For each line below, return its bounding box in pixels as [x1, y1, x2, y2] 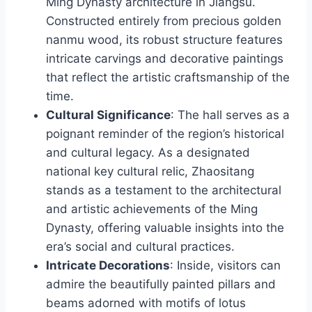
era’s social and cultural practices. [46, 240, 235, 254]
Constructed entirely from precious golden [46, 14, 281, 29]
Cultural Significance [46, 108, 171, 123]
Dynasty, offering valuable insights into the [46, 221, 284, 235]
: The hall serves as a [171, 108, 290, 123]
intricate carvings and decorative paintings [46, 52, 283, 66]
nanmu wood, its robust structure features [46, 33, 283, 47]
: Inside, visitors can [170, 258, 281, 273]
